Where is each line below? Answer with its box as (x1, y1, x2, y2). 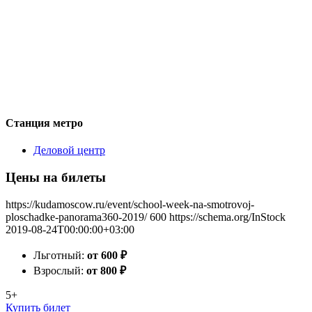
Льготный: (33, 249, 87, 261)
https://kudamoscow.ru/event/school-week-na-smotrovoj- (6, 198, 254, 210)
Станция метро (6, 116, 83, 129)
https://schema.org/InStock (169, 210, 286, 223)
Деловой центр (33, 144, 105, 157)
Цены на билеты (6, 169, 106, 185)
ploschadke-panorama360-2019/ (6, 210, 147, 223)
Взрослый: (33, 264, 86, 276)
